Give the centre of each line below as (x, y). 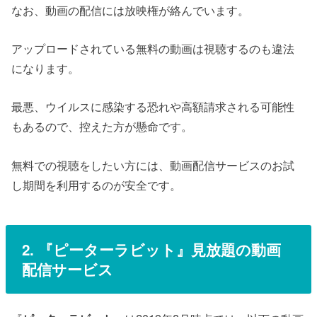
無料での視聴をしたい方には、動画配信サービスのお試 (153, 165)
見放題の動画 (236, 249)
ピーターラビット (114, 249)
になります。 (46, 68)
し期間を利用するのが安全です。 (97, 184)
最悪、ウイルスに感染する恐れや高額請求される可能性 (153, 106)
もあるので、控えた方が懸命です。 (102, 126)
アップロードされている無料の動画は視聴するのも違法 (153, 48)
